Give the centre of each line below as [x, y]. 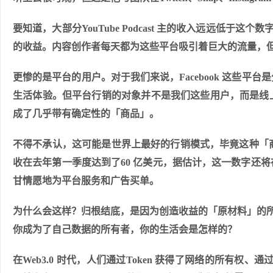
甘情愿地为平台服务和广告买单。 [86, 181]
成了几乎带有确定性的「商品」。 [86, 114]
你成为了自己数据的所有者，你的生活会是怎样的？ [125, 229]
